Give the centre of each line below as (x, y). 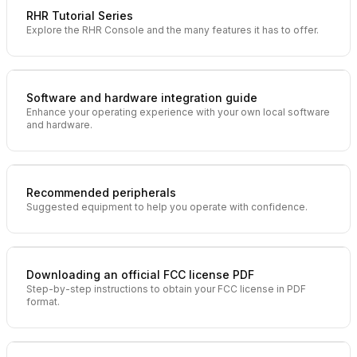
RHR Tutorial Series (80, 16)
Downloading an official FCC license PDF (140, 275)
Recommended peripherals (101, 192)
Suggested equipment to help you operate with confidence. (167, 207)
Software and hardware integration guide (142, 98)
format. (43, 302)
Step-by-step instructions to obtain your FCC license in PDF (166, 289)
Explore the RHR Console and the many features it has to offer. (173, 30)
